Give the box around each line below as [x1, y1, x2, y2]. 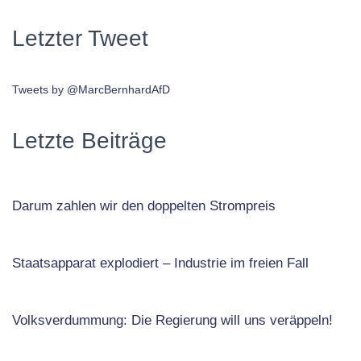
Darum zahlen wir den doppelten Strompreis [12, 197, 276, 214]
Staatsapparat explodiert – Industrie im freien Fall [12, 255, 309, 271]
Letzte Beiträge [12, 127, 167, 153]
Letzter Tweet [12, 25, 148, 51]
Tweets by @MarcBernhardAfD [12, 82, 170, 96]
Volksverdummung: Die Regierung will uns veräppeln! [12, 312, 333, 328]
